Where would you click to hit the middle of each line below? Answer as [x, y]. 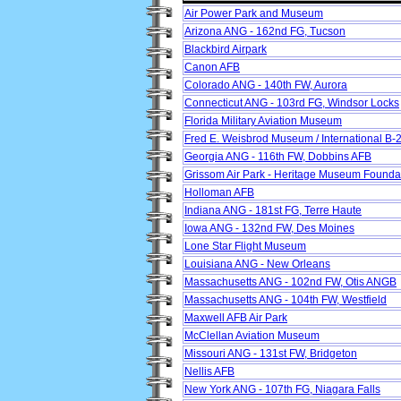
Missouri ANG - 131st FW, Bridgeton [271, 354]
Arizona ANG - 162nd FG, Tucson [265, 32]
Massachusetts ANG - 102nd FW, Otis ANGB [290, 282]
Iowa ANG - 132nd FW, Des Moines [269, 229]
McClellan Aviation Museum [252, 336]
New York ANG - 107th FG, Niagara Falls [282, 390]
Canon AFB [212, 68]
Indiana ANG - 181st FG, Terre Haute [273, 211]
